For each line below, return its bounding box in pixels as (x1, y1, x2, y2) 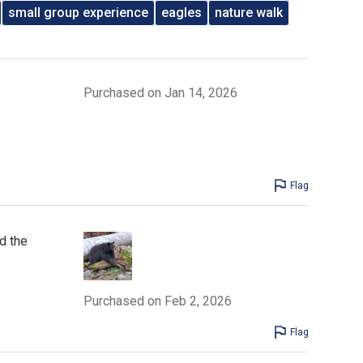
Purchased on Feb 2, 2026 (83, 293, 232, 309)
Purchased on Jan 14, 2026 (83, 84, 237, 100)
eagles (161, 4, 203, 20)
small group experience (8, 4, 149, 20)
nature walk (215, 4, 284, 20)
